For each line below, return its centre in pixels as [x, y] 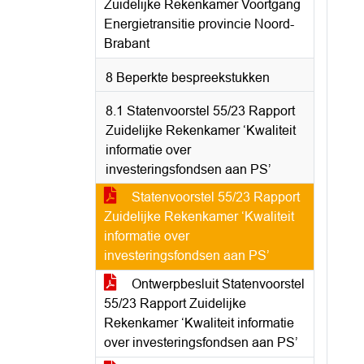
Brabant [127, 43]
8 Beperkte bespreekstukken [188, 78]
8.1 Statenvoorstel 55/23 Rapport [200, 111]
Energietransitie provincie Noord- [199, 24]
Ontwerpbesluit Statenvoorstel [217, 284]
